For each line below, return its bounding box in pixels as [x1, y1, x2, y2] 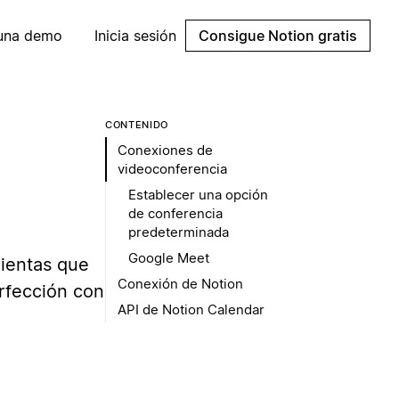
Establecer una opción [128, 186, 268, 203]
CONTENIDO [105, 118, 168, 131]
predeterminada [128, 224, 229, 240]
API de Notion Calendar [118, 301, 265, 318]
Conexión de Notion [118, 275, 243, 292]
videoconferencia [118, 160, 227, 177]
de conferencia [128, 205, 223, 222]
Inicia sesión [94, 27, 176, 45]
